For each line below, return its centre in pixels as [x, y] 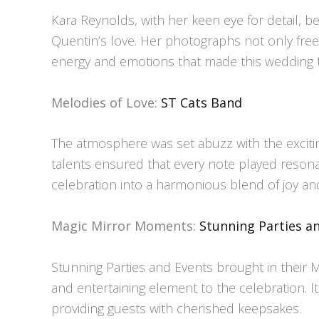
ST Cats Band [202, 102]
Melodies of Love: [106, 102]
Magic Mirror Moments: [125, 226]
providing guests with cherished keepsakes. [176, 309]
